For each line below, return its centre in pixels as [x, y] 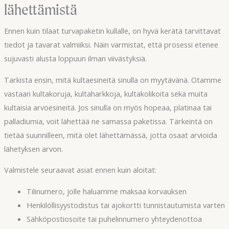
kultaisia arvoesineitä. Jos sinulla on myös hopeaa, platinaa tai [108, 107]
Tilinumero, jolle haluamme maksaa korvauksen [106, 191]
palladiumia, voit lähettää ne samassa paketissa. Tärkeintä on [108, 121]
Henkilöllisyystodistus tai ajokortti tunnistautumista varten [125, 205]
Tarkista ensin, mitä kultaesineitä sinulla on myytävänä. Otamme [112, 79]
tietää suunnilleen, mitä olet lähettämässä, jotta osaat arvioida [110, 135]
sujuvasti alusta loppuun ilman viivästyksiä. [75, 59]
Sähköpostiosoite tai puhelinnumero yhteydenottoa [114, 219]
